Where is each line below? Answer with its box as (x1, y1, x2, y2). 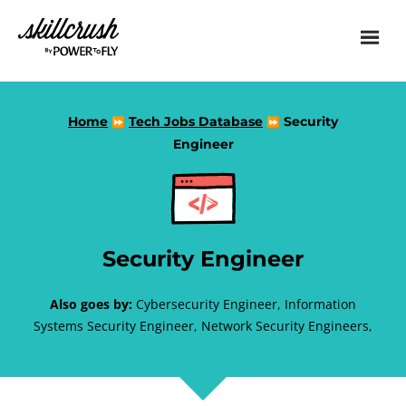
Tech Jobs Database (129, 113, 263, 130)
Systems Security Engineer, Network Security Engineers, (34, 317, 372, 334)
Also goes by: (50, 295, 132, 313)
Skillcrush (18, 19, 123, 52)
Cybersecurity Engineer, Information (132, 295, 356, 313)
